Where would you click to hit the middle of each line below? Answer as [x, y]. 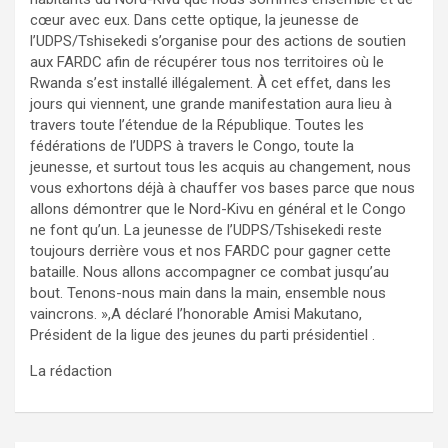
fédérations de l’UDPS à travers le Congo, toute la [192, 145]
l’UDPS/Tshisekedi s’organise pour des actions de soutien [218, 40]
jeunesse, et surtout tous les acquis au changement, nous [220, 166]
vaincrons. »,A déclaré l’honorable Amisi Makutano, [196, 313]
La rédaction [71, 370]
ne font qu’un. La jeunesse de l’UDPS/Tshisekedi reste [206, 229]
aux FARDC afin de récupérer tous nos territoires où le [207, 61]
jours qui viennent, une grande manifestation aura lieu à [211, 103]
